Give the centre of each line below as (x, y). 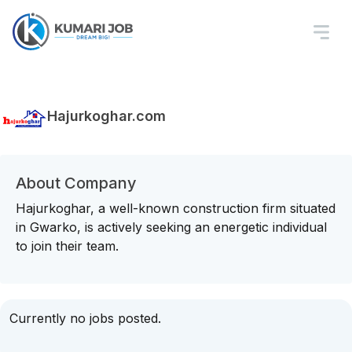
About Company (76, 183)
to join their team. (67, 246)
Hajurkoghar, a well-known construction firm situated (176, 208)
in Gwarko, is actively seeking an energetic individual (171, 227)
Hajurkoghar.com (106, 115)
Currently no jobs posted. (85, 318)
